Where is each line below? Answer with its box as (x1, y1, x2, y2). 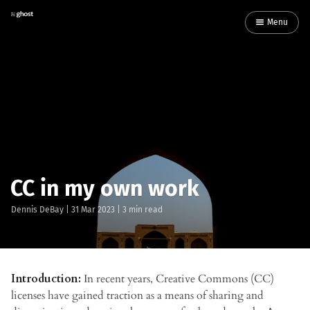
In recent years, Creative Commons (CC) (84, 271, 274, 286)
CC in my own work (10, 175, 199, 201)
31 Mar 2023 (71, 205, 115, 215)
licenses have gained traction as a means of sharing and (11, 287, 264, 303)
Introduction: (11, 271, 84, 286)
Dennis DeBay (11, 205, 64, 215)
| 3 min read (115, 205, 163, 215)
